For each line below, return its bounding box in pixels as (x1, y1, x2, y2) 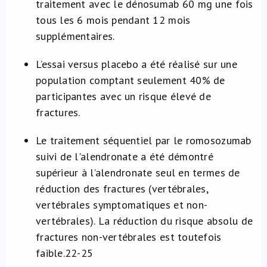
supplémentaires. (36, 29, 115, 43)
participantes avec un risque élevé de (36, 89, 211, 103)
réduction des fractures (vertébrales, (36, 182, 208, 195)
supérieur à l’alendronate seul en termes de (36, 166, 240, 179)
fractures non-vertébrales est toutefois (36, 230, 222, 244)
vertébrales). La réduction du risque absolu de (36, 214, 253, 228)
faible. (36, 246, 65, 260)
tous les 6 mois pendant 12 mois (36, 13, 191, 27)
